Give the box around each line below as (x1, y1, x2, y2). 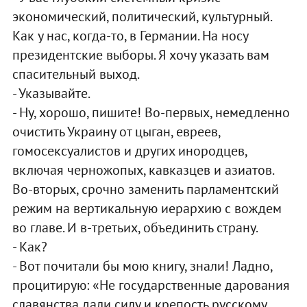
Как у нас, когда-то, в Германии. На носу (12, 26, 248, 45)
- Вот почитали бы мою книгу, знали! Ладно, (12, 256, 272, 275)
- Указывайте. (12, 84, 90, 102)
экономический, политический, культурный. (12, 7, 271, 25)
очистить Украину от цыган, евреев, (12, 122, 220, 140)
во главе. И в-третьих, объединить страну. (12, 218, 258, 236)
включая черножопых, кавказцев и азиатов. (12, 160, 273, 179)
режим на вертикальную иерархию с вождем (12, 199, 282, 217)
